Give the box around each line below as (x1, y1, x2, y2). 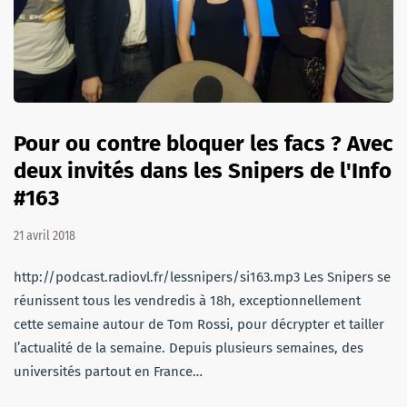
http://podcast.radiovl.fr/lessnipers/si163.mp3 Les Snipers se (14, 268, 391, 285)
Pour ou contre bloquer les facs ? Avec (14, 130, 393, 156)
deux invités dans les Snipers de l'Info (14, 157, 392, 184)
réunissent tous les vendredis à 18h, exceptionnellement (14, 292, 361, 309)
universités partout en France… (14, 362, 203, 380)
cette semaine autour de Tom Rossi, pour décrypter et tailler (14, 315, 384, 333)
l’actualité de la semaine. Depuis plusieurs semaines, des (14, 339, 363, 356)
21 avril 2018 (14, 227, 75, 243)
